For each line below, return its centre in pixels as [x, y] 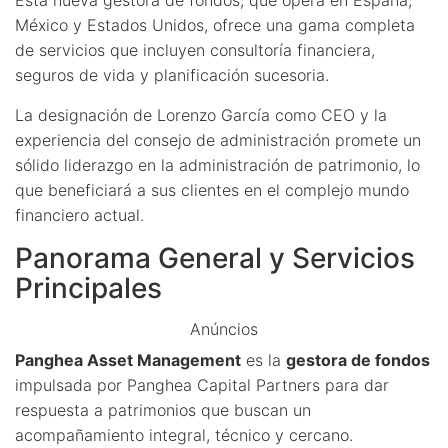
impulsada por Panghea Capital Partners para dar [202, 384]
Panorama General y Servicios [215, 257]
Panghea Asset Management [128, 359]
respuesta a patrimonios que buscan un [163, 409]
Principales [88, 287]
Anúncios [224, 328]
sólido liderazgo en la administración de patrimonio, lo [217, 164]
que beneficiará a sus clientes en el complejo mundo [212, 189]
